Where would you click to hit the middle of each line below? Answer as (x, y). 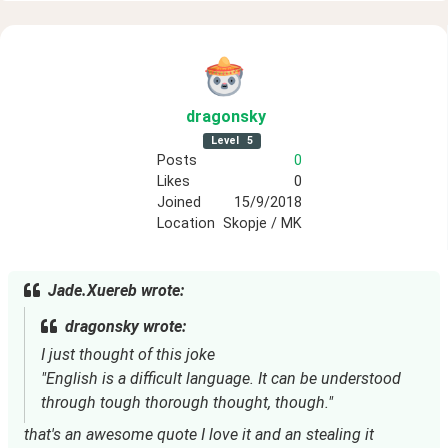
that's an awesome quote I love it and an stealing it (199, 434)
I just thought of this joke (128, 354)
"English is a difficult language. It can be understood (221, 378)
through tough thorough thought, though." (187, 402)
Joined (179, 202)
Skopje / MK (262, 223)
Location (186, 223)
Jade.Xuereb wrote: (116, 290)
